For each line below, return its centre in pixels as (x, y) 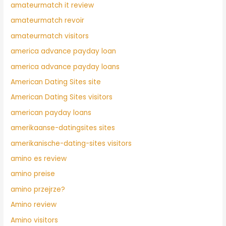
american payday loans (51, 112)
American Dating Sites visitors (62, 97)
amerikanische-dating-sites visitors (71, 143)
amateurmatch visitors (50, 36)
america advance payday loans (65, 67)
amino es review (39, 159)
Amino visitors (35, 220)
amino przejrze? (38, 189)
